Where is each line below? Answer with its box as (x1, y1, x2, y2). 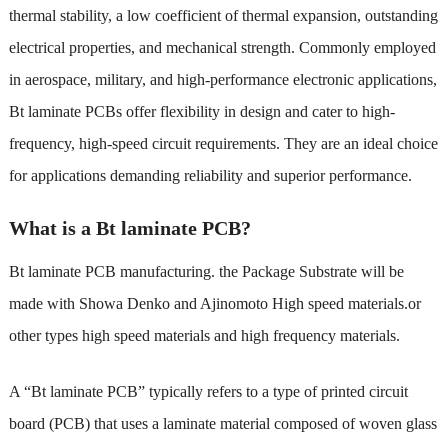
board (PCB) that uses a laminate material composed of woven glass (8, 414, 437, 432)
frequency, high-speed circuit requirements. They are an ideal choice (8, 134, 438, 152)
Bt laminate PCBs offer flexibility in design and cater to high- (8, 102, 395, 120)
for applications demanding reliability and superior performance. (8, 166, 412, 184)
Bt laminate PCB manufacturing (8, 262, 211, 280)
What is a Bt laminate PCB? (8, 216, 251, 239)
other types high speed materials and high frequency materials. (8, 326, 400, 344)
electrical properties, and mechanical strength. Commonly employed (8, 38, 436, 56)
